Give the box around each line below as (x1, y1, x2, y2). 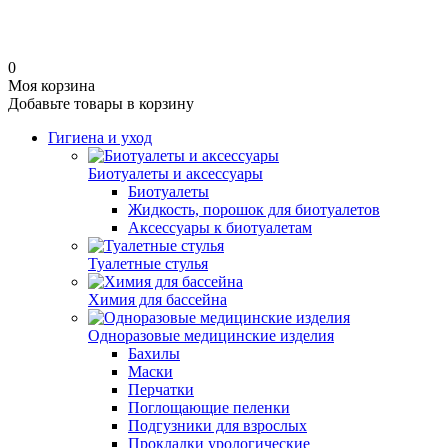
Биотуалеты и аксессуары (88, 165, 263, 182)
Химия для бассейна (88, 291, 227, 308)
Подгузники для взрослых (128, 417, 307, 434)
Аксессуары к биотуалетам (128, 219, 312, 236)
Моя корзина (8, 77, 95, 94)
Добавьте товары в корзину (8, 95, 194, 112)
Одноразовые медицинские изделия (88, 327, 334, 344)
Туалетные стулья (88, 255, 208, 272)
